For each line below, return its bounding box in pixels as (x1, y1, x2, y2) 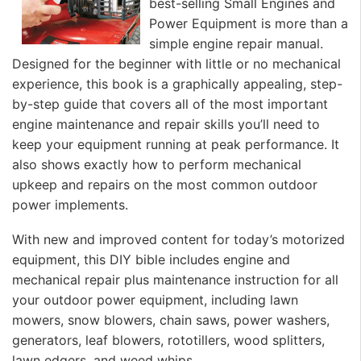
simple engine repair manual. (149, 35, 323, 52)
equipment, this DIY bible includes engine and (12, 251, 290, 268)
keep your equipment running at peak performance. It (12, 135, 339, 152)
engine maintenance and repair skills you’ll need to (12, 115, 320, 132)
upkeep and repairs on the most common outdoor (12, 176, 317, 193)
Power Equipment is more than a (149, 15, 348, 31)
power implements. (12, 196, 128, 213)
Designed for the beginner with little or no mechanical (12, 55, 341, 72)
